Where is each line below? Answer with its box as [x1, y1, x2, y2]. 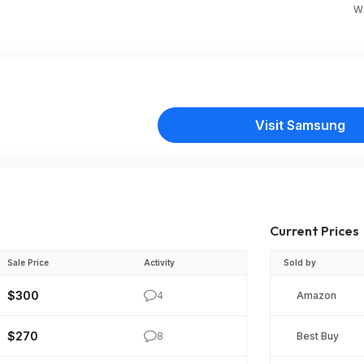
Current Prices [270, 223, 359, 239]
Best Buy [297, 330, 339, 343]
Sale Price [7, 258, 49, 267]
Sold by [284, 258, 316, 267]
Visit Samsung [254, 117, 345, 133]
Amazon [297, 289, 336, 302]
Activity [144, 258, 175, 267]
